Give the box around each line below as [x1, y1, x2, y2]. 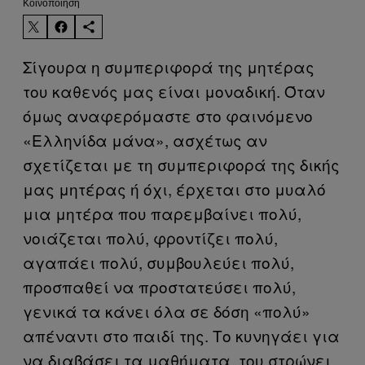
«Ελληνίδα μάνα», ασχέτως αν [23, 128, 267, 151]
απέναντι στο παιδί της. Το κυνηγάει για [23, 323, 340, 346]
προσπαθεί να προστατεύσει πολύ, [23, 275, 296, 297]
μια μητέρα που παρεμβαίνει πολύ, [23, 201, 301, 224]
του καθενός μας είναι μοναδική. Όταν [23, 79, 325, 102]
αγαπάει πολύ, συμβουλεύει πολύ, [23, 250, 294, 273]
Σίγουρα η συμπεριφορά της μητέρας [23, 55, 314, 77]
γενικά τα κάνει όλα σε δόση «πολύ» [23, 299, 310, 322]
